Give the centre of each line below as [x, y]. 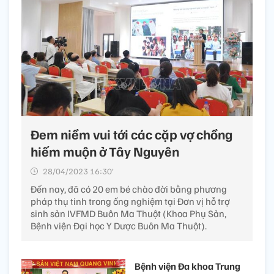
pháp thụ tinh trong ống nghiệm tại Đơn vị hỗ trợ [130, 202]
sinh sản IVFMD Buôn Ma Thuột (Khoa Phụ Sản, [128, 214]
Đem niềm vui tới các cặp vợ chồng [131, 134]
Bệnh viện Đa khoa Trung [187, 266]
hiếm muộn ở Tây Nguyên [105, 151]
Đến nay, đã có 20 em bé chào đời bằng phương [129, 189]
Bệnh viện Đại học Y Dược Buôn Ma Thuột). [119, 226]
